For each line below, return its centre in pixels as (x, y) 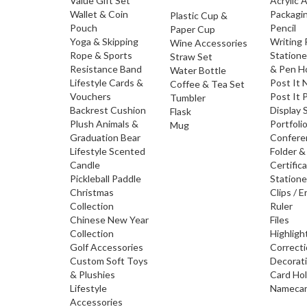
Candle (85, 165)
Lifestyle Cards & (107, 83)
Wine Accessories (209, 43)
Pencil (283, 28)
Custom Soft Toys (109, 261)
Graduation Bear (105, 137)
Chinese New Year (109, 220)
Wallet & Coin (99, 14)
